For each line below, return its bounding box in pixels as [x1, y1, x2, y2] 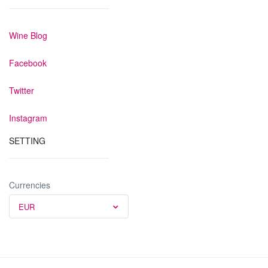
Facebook [9, 57, 47, 69]
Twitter [9, 84, 34, 96]
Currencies [9, 179, 50, 191]
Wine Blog [9, 29, 47, 41]
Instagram [9, 112, 47, 124]
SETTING [9, 135, 45, 147]
